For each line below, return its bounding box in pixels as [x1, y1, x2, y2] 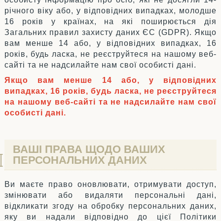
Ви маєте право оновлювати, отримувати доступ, [4, 180, 217, 188]
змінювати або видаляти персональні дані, [4, 190, 217, 199]
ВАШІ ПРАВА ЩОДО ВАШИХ [13, 143, 165, 155]
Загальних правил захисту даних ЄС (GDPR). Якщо [4, 28, 217, 37]
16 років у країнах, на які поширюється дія [4, 17, 217, 26]
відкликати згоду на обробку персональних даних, [4, 201, 217, 210]
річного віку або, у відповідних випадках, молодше [4, 6, 217, 15]
